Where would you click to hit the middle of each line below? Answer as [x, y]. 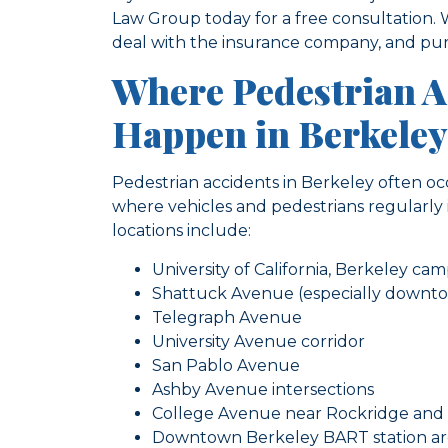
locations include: [181, 231]
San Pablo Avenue [226, 365]
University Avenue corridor [258, 341]
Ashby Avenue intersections [263, 389]
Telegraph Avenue [227, 317]
